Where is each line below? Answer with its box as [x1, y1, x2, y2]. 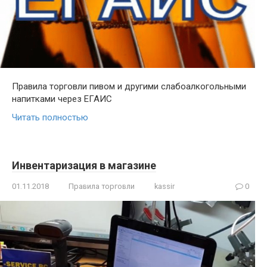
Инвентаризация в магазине [12, 159, 156, 172]
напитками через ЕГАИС [12, 94, 112, 105]
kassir [154, 182, 175, 191]
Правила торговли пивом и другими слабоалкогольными [12, 81, 246, 92]
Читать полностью [12, 112, 88, 123]
